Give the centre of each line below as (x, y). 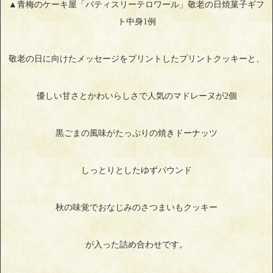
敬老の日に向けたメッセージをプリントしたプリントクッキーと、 (136, 58)
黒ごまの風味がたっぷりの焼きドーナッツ (136, 133)
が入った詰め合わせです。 (136, 244)
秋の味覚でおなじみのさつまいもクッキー (136, 207)
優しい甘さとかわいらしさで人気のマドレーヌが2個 (136, 96)
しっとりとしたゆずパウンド (136, 170)
